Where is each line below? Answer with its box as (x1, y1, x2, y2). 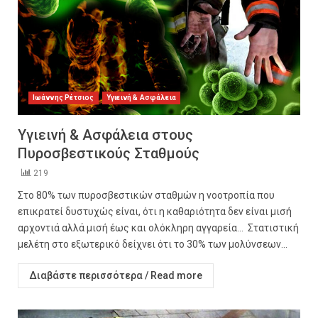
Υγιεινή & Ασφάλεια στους (18, 126, 193, 143)
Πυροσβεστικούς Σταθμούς (18, 145, 199, 162)
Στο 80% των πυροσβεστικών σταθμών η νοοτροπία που (18, 190, 275, 201)
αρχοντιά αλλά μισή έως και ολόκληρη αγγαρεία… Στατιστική (18, 222, 299, 234)
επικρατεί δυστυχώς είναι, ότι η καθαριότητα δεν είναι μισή (18, 206, 292, 217)
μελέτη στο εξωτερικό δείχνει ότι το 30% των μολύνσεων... (18, 238, 287, 250)
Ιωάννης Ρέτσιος (33, 94, 94, 102)
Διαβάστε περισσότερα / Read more (29, 270, 202, 281)
